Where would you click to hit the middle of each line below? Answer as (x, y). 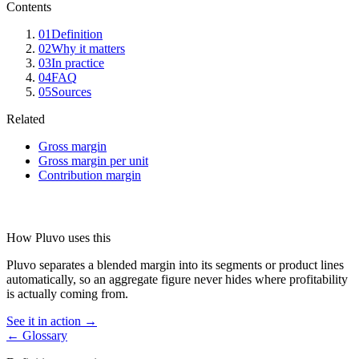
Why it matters (88, 48)
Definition (77, 34)
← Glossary (37, 335)
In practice (78, 63)
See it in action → (52, 321)
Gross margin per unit (93, 161)
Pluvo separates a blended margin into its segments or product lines (175, 265)
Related (26, 119)
